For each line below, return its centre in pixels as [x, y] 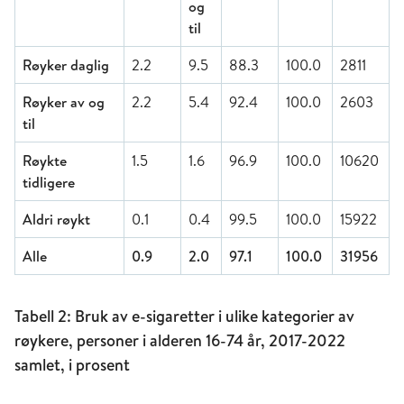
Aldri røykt [56, 219]
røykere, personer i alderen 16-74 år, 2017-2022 [180, 340]
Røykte [45, 160]
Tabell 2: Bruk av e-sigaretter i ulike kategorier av [184, 316]
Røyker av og [64, 101]
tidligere [49, 182]
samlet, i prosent [72, 364]
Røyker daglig [66, 64]
